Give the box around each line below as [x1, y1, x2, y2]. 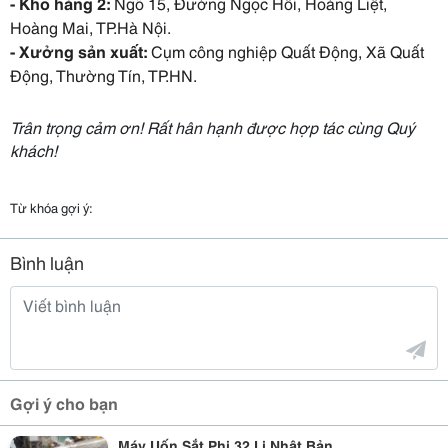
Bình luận [10, 249, 84, 275]
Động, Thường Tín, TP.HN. [10, 63, 197, 86]
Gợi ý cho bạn [10, 391, 118, 414]
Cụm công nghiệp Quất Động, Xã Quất [147, 39, 424, 62]
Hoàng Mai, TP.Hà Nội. [10, 15, 171, 38]
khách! [10, 138, 57, 161]
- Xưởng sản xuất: [10, 39, 147, 62]
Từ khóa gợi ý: [10, 198, 93, 216]
